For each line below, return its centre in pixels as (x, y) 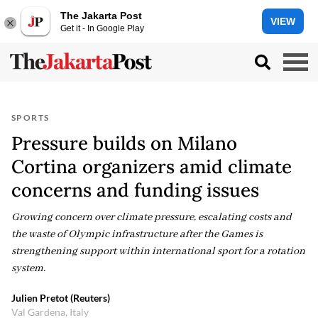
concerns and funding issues (135, 190)
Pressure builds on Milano (124, 143)
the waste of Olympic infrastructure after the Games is (137, 234)
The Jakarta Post (101, 15)
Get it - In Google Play (102, 28)
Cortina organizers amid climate (152, 166)
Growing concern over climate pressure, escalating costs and (152, 217)
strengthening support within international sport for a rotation (158, 251)
